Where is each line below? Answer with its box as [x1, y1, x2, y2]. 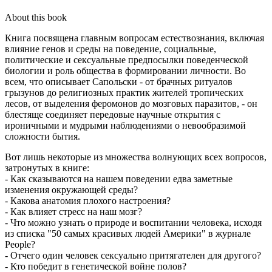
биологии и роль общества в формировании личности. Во [5, 65, 246, 76]
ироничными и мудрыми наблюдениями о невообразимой [5, 120, 246, 131]
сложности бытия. [5, 131, 80, 141]
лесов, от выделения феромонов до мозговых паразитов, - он [5, 98, 257, 109]
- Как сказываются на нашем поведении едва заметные [5, 173, 233, 184]
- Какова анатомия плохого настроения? [5, 195, 171, 206]
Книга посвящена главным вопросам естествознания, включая [5, 32, 264, 43]
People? [5, 239, 35, 250]
